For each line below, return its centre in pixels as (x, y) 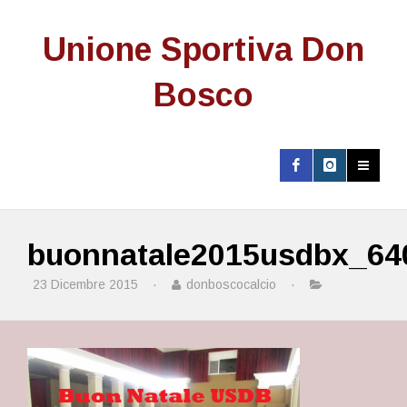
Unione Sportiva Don (203, 50)
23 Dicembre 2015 (85, 284)
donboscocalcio (231, 284)
